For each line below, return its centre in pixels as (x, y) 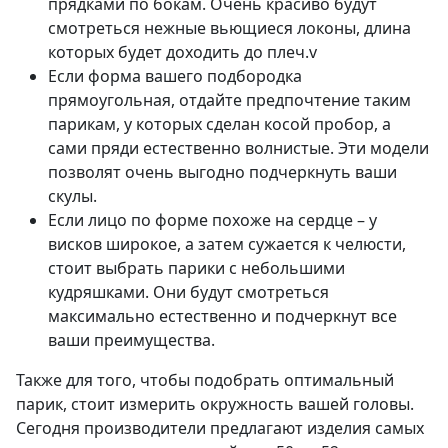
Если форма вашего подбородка (175, 76)
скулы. (72, 196)
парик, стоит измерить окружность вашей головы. (215, 404)
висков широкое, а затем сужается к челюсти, (227, 244)
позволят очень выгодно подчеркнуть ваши (222, 172)
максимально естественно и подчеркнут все (222, 316)
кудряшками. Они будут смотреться (188, 292)
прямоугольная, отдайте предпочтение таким (229, 100)
